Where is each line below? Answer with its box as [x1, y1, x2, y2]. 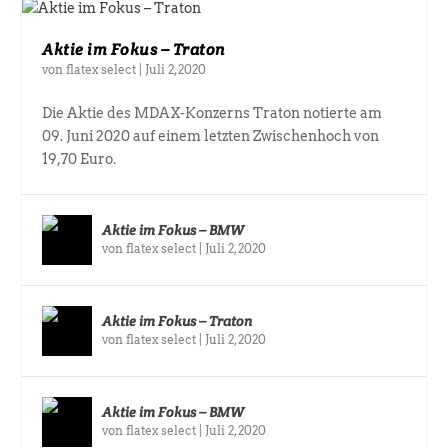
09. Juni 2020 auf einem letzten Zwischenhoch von [42, 128, 380, 145]
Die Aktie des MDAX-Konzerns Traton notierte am [42, 105, 383, 122]
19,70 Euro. [42, 151, 117, 168]
